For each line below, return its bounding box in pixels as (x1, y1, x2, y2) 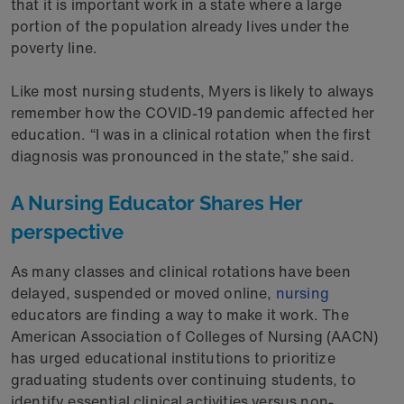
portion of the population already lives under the (11, 15, 349, 37)
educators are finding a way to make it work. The (11, 304, 349, 326)
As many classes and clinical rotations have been (11, 261, 351, 282)
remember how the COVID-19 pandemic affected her (11, 102, 375, 124)
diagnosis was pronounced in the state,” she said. (11, 145, 354, 167)
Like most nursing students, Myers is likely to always (11, 80, 374, 102)
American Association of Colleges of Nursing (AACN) (11, 326, 379, 347)
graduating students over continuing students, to (11, 369, 356, 390)
